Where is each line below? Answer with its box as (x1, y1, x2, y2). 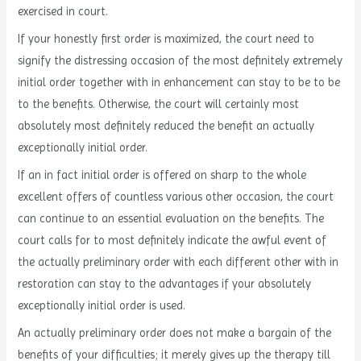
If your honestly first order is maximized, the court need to (18, 31, 315, 45)
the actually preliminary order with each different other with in (18, 255, 339, 269)
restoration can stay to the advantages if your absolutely (18, 277, 312, 291)
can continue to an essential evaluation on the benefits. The (18, 212, 325, 226)
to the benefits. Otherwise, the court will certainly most (18, 97, 300, 110)
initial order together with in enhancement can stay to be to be (18, 75, 341, 89)
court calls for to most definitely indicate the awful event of (18, 234, 327, 247)
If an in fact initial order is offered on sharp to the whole (18, 168, 307, 182)
